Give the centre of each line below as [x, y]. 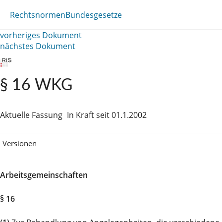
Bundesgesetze [94, 15]
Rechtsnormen [38, 15]
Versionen [20, 143]
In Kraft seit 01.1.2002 [107, 115]
